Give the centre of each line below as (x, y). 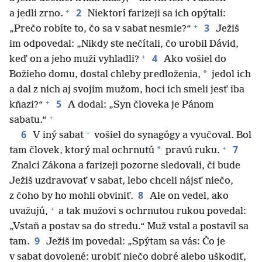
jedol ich (230, 75)
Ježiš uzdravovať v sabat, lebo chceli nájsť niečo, (121, 181)
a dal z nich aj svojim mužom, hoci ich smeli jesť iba (127, 90)
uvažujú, (29, 212)
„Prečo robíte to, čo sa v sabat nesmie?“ (100, 29)
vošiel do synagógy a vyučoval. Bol (172, 136)
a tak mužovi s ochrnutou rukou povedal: (151, 212)
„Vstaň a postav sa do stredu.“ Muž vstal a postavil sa (129, 227)
